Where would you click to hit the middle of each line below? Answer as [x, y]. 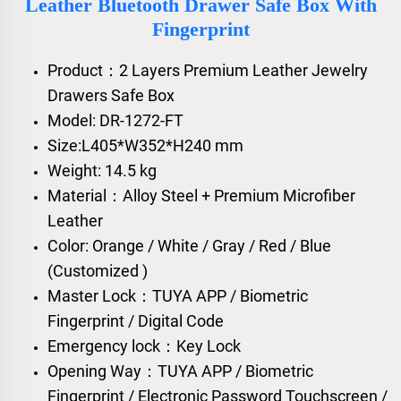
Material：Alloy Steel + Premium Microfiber [201, 195]
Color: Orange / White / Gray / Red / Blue [189, 245]
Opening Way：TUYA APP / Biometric [180, 371]
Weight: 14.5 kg [102, 170]
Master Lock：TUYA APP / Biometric [178, 295]
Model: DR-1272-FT [115, 120]
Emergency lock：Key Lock [144, 346]
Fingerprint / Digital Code [136, 320]
